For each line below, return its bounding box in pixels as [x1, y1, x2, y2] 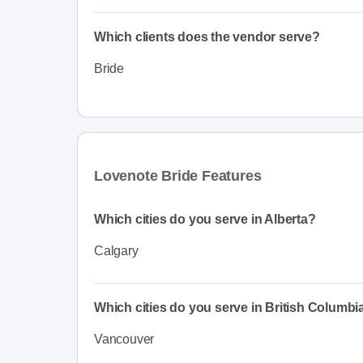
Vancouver [94, 331, 155, 346]
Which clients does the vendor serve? [94, 29, 320, 44]
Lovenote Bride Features [94, 167, 262, 184]
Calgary [94, 243, 139, 258]
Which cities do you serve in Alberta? [94, 211, 316, 226]
